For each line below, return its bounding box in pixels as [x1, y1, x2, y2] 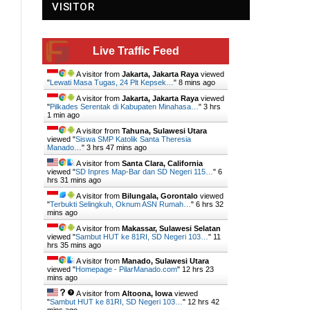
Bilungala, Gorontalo [122, 192, 198, 200]
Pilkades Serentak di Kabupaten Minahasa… [50, 102, 199, 111]
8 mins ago [179, 78, 215, 86]
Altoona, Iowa [122, 289, 172, 298]
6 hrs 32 [196, 200, 224, 208]
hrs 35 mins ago [47, 241, 101, 249]
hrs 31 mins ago [47, 176, 101, 184]
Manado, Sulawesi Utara [122, 257, 209, 265]
